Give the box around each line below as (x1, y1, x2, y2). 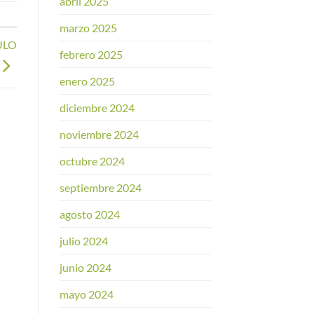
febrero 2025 (59, 48, 123, 62)
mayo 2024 (59, 287, 114, 301)
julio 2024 (59, 234, 108, 248)
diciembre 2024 (59, 101, 135, 115)
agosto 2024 (59, 207, 120, 221)
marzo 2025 (59, 21, 117, 35)
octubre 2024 (59, 154, 125, 168)
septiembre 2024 (59, 181, 142, 195)
